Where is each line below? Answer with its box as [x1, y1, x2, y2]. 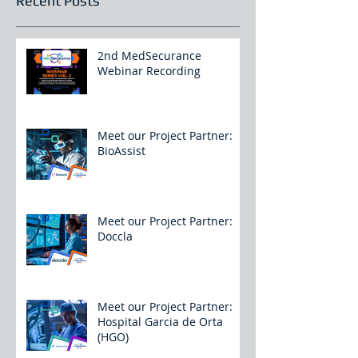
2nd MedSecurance [97, 48, 201, 64]
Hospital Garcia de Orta [97, 314, 223, 330]
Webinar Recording [97, 63, 201, 79]
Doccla [97, 229, 133, 245]
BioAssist [97, 143, 145, 159]
